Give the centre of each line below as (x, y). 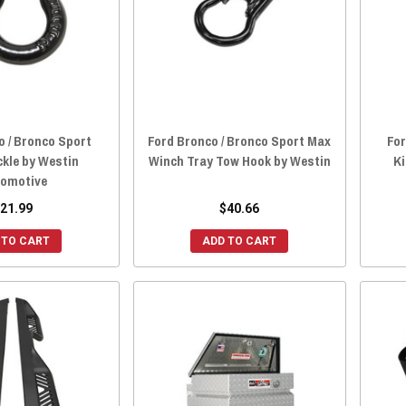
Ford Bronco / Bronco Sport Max (240, 140)
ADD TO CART (240, 241)
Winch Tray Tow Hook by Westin (239, 160)
